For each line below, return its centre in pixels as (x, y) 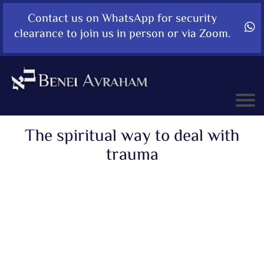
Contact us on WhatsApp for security (122, 19)
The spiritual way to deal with (132, 137)
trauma (132, 156)
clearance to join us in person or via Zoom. (122, 34)
